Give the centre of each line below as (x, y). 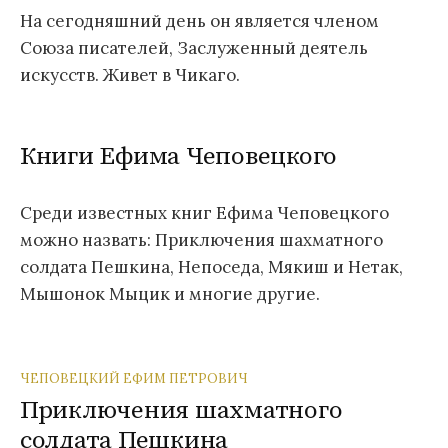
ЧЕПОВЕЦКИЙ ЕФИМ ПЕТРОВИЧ (134, 377)
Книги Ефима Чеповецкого (179, 157)
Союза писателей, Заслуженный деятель (194, 47)
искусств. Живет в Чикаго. (130, 74)
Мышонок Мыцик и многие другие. (170, 293)
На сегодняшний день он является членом (199, 20)
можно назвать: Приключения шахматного (201, 239)
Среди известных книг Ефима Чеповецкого (204, 212)
